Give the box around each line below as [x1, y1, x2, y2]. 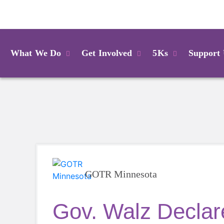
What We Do [10, 47, 61, 58]
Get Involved [81, 47, 132, 58]
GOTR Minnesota [85, 168, 157, 180]
